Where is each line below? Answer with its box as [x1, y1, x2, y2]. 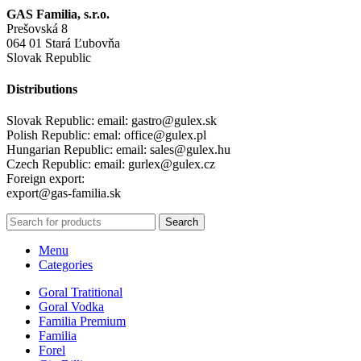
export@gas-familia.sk [6, 186, 121, 201]
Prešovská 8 [6, 21, 68, 35]
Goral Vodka [39, 300, 104, 314]
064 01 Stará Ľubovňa [6, 35, 120, 50]
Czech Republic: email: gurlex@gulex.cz [6, 157, 215, 172]
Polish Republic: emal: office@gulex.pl [6, 128, 206, 143]
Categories [39, 258, 93, 272]
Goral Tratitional [39, 285, 122, 300]
